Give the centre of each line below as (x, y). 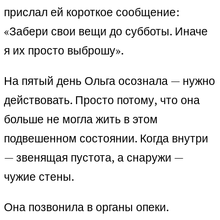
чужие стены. (39, 177)
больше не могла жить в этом (81, 119)
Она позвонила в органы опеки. (86, 207)
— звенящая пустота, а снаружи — (94, 158)
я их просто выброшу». (64, 51)
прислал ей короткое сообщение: (92, 12)
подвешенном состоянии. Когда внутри (106, 138)
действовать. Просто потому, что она (102, 100)
